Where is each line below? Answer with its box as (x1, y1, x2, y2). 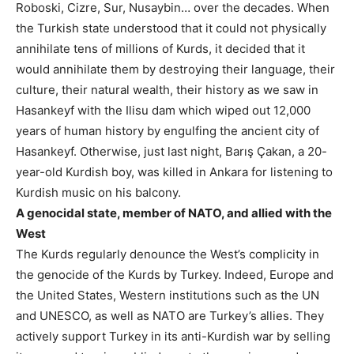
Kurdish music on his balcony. (16, 185, 181, 201)
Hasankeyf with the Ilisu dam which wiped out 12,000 (16, 103, 311, 119)
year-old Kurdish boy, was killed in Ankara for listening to (16, 164, 333, 180)
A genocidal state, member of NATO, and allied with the (16, 205, 332, 221)
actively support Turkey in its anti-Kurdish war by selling (16, 329, 330, 345)
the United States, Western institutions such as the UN (16, 288, 319, 303)
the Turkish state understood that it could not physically (16, 21, 326, 36)
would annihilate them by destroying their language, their (16, 62, 335, 77)
